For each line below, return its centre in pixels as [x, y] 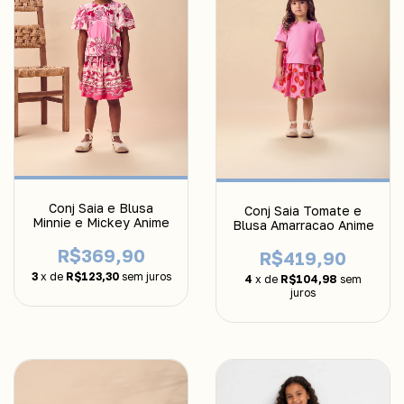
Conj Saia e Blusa [101, 207]
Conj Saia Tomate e [303, 211]
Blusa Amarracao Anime [303, 225]
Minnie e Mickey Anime [101, 222]
